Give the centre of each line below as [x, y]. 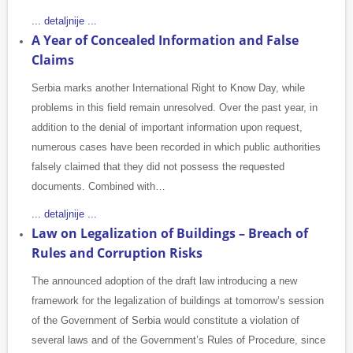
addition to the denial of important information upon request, [167, 128]
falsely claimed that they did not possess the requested [158, 167]
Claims [53, 60]
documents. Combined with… [98, 187]
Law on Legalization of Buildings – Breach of [170, 234]
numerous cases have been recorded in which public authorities [176, 147]
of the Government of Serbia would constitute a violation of [165, 321]
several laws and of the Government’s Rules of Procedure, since [178, 340]
